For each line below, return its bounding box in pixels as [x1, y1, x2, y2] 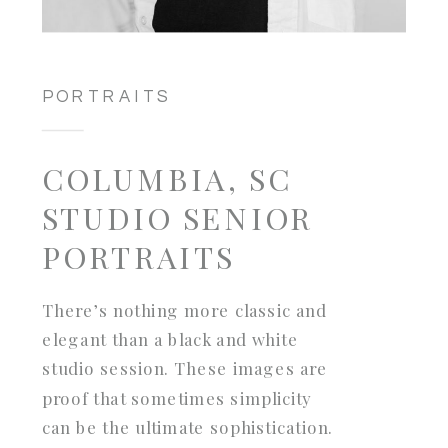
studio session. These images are [42, 356, 328, 380]
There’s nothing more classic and [42, 298, 327, 321]
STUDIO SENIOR [42, 195, 314, 238]
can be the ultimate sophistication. [42, 415, 334, 439]
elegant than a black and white [42, 327, 299, 350]
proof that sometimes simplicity [42, 386, 312, 409]
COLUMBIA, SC [42, 156, 292, 199]
